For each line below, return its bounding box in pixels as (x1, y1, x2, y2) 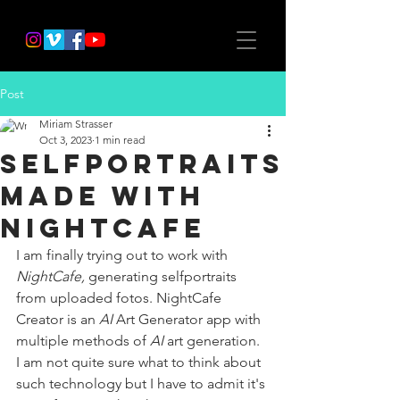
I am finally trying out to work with (16, 246, 231, 263)
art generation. (163, 332, 263, 349)
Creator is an (16, 311, 99, 328)
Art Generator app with (112, 311, 264, 328)
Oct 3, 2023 (39, 133, 92, 146)
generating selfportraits (88, 268, 240, 285)
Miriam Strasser (39, 117, 112, 130)
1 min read (95, 133, 145, 146)
